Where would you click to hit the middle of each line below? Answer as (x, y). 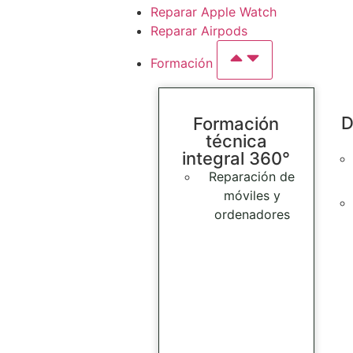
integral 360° (236, 158)
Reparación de (252, 176)
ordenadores (252, 214)
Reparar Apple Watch (213, 12)
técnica (236, 141)
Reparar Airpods (199, 31)
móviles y (252, 195)
